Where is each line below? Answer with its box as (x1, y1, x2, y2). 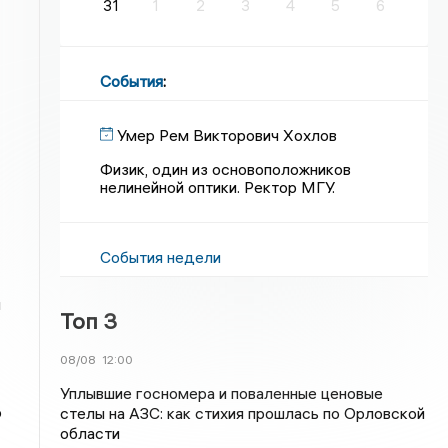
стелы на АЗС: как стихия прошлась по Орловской (60, 403, 426, 423)
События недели (100, 247, 222, 267)
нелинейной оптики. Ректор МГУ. (100, 177, 336, 197)
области (60, 423, 121, 443)
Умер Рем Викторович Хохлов (117, 125, 338, 145)
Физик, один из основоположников (100, 159, 352, 179)
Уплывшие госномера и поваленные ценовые (60, 383, 384, 403)
